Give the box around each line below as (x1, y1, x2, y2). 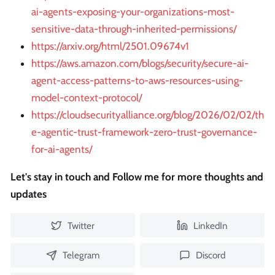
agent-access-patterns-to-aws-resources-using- (31, 74, 243, 87)
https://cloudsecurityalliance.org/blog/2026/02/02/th (31, 109, 264, 122)
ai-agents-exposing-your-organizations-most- (31, 6, 234, 18)
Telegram (62, 249, 99, 261)
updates (10, 188, 47, 201)
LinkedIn (193, 219, 228, 231)
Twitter (67, 219, 95, 231)
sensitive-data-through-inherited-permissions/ (31, 23, 236, 36)
